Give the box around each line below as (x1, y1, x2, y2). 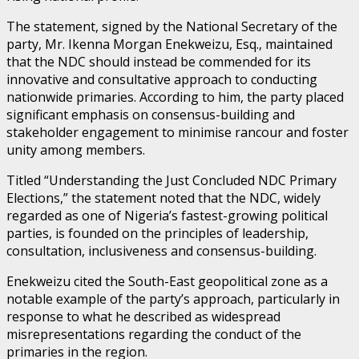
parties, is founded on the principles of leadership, (6, 224, 309, 243)
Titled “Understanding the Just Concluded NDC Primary (6, 171, 337, 190)
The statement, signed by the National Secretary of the (6, 18, 337, 36)
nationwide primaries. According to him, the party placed (6, 88, 344, 107)
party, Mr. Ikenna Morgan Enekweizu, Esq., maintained (6, 35, 333, 54)
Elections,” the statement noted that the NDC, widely (6, 189, 321, 208)
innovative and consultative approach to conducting (6, 71, 317, 89)
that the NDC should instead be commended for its (6, 53, 311, 71)
